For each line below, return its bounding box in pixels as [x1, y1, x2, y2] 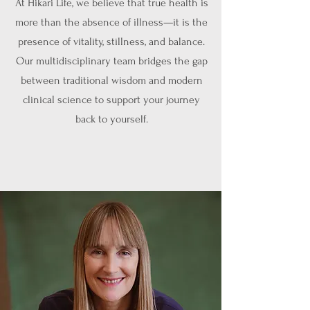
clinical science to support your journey [23, 93, 200, 106]
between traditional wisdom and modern [20, 74, 203, 86]
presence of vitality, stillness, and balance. [18, 35, 205, 48]
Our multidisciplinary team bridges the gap [15, 55, 208, 67]
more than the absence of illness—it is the [15, 16, 208, 28]
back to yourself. [75, 113, 148, 125]
